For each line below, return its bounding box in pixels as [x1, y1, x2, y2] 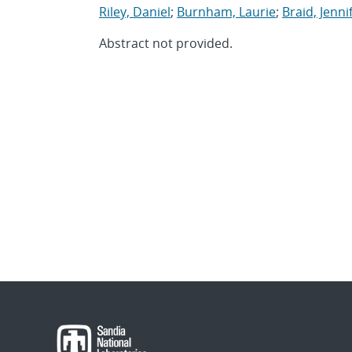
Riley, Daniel [99, 3, 170, 20]
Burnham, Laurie [177, 3, 276, 20]
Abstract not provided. [99, 35, 233, 52]
